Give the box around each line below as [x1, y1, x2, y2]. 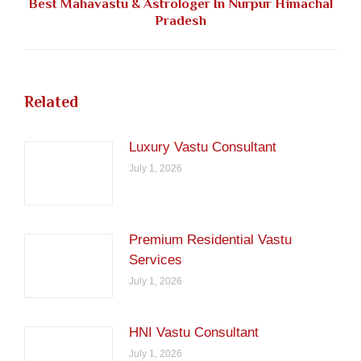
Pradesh [155, 13, 206, 28]
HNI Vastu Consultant [129, 325, 259, 340]
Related [24, 93, 78, 110]
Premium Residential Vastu [129, 232, 292, 247]
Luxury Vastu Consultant [129, 139, 276, 155]
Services [129, 252, 182, 268]
